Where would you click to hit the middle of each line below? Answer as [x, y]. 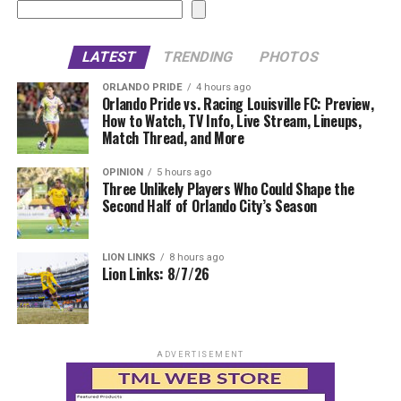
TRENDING [198, 56]
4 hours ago [223, 87]
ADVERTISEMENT [200, 354]
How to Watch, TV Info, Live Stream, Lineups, [231, 120]
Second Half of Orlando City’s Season [209, 205]
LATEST [109, 56]
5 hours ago [183, 172]
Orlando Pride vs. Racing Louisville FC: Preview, [238, 103]
